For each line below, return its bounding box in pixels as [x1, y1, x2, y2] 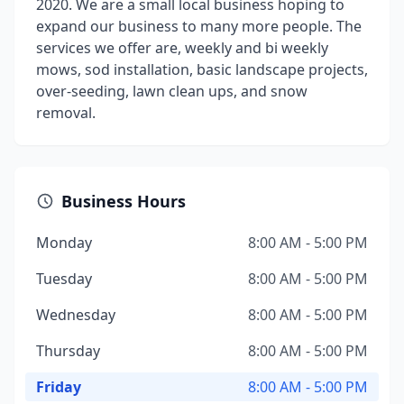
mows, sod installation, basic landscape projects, [36, 60, 368, 79]
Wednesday [36, 305, 115, 325]
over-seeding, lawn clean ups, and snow [36, 81, 308, 101]
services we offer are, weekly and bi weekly [36, 38, 328, 58]
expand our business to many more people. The [36, 16, 362, 36]
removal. [36, 103, 96, 123]
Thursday [36, 341, 100, 361]
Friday [36, 377, 81, 397]
